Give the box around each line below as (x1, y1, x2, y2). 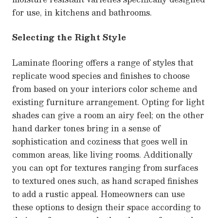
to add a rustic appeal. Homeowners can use (12, 187, 185, 200)
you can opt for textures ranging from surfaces (12, 161, 198, 174)
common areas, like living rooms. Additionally (12, 147, 193, 161)
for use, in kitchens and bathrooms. (12, 5, 152, 19)
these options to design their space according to (12, 200, 200, 214)
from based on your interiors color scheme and (12, 82, 197, 95)
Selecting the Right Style (12, 31, 126, 44)
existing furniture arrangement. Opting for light (12, 95, 204, 109)
